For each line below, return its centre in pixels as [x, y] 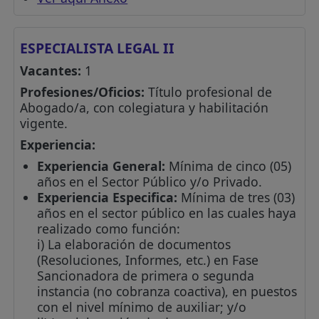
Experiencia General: [101, 166]
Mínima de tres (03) [236, 198]
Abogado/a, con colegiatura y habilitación [145, 108]
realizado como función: [109, 229]
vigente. [44, 124]
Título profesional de [209, 92]
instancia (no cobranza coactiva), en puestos [167, 292]
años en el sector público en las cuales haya [167, 213]
